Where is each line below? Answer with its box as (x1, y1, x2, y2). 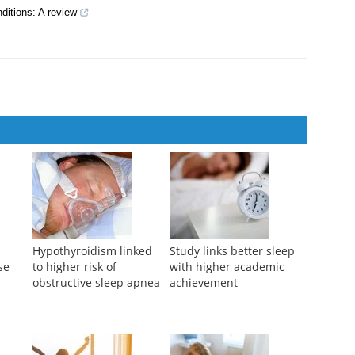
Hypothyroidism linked (32, 243, 152, 259)
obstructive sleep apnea (32, 275, 160, 291)
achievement (169, 275, 238, 291)
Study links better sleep (169, 243, 295, 259)
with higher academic (169, 259, 284, 275)
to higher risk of (32, 259, 116, 275)
